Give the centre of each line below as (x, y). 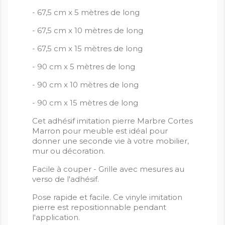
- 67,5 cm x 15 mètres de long (87, 49)
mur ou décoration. (69, 151)
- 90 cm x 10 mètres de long (85, 85)
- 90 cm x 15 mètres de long (85, 103)
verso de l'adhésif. (66, 179)
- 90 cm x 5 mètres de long (84, 67)
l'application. (56, 217)
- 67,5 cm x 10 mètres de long (88, 31)
